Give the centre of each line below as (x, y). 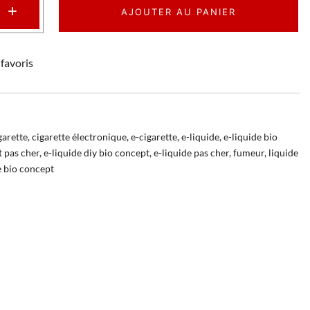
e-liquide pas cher (191, 152)
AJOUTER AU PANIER (178, 11)
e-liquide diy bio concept (97, 152)
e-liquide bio (250, 136)
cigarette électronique (79, 136)
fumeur (249, 152)
